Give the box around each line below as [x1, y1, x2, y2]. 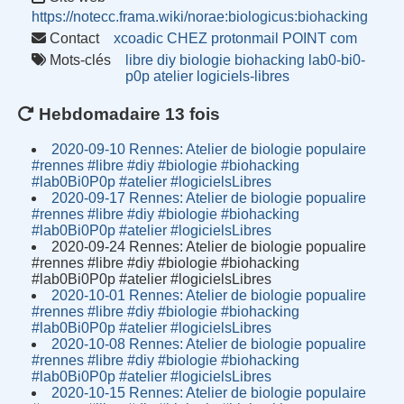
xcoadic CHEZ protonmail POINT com [114, 31, 358, 46]
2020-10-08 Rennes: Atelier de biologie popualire [51, 336, 367, 352]
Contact [46, 31, 100, 46]
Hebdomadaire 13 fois [34, 105, 221, 124]
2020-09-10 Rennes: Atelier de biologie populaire [51, 142, 367, 157]
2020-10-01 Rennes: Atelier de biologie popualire [51, 288, 367, 303]
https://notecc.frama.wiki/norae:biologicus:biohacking [32, 8, 369, 24]
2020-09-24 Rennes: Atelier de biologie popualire [51, 239, 367, 254]
